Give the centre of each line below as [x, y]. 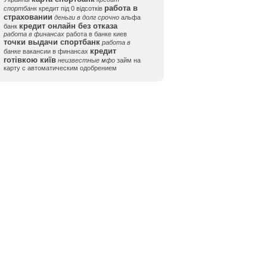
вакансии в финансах [55, 51]
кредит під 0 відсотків [71, 8]
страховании [28, 17]
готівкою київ [30, 60]
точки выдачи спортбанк [52, 42]
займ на [129, 60]
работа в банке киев [97, 34]
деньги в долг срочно [87, 17]
